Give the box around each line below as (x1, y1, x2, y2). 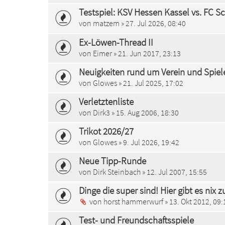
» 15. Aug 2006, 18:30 (110, 107, 179, 118)
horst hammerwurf (103, 196, 163, 207)
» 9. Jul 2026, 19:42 (117, 137, 179, 147)
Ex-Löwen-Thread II (79, 36, 153, 48)
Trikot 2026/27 (79, 125, 134, 137)
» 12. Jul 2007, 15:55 (141, 167, 207, 177)
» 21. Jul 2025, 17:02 (117, 77, 183, 88)
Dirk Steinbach (93, 167, 141, 177)
